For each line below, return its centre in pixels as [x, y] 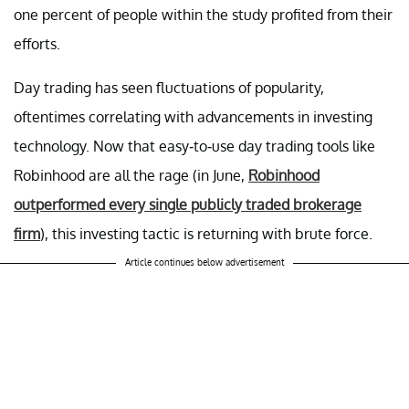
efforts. [39, 43]
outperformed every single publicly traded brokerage [188, 204]
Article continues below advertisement [204, 262]
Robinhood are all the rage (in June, [131, 175]
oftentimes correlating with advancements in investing [193, 116]
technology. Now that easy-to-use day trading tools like [194, 146]
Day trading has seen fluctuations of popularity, [169, 87]
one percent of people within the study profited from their [203, 14]
